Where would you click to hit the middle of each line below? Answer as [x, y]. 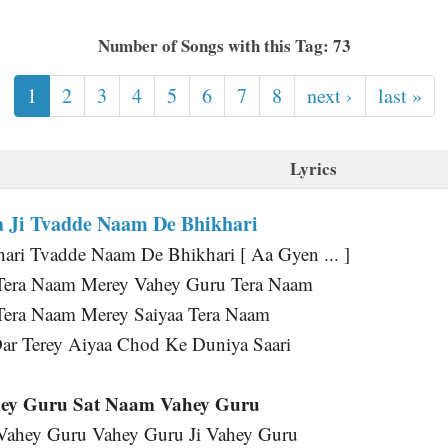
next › [329, 95]
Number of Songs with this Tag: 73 [224, 45]
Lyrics [314, 168]
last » [399, 95]
